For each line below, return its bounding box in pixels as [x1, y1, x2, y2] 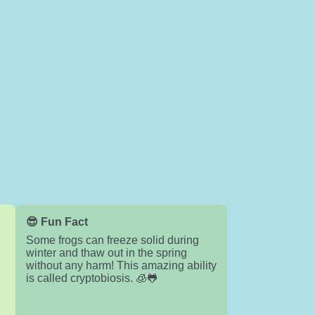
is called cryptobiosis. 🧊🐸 [25, 272, 158, 284]
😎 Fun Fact [25, 216, 88, 228]
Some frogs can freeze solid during [25, 234, 199, 246]
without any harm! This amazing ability [25, 259, 217, 271]
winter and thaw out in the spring [25, 247, 187, 259]
